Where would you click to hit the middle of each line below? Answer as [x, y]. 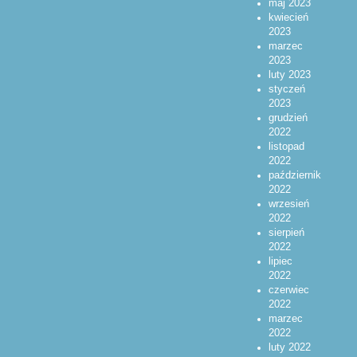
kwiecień [288, 18]
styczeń [286, 90]
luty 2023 [289, 75]
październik [294, 176]
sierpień [286, 233]
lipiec [280, 262]
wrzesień [288, 204]
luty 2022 [289, 348]
